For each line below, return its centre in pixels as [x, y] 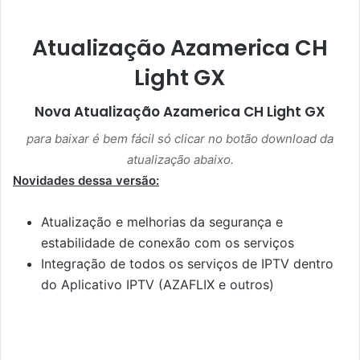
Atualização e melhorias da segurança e [162, 221]
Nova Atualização [99, 112]
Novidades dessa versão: [86, 180]
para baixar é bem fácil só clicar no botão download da [180, 138]
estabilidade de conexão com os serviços [168, 242]
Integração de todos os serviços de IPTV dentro [187, 263]
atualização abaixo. [180, 159]
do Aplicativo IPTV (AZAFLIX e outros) [157, 284]
